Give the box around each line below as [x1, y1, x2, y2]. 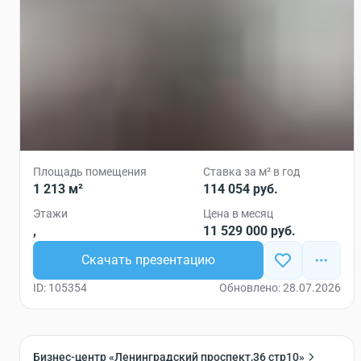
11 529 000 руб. [203, 223, 296, 239]
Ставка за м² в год [203, 165, 300, 178]
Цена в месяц [203, 207, 273, 220]
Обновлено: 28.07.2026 [219, 281, 341, 294]
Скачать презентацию [81, 252, 215, 268]
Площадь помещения [33, 165, 147, 178]
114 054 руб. [203, 181, 278, 197]
